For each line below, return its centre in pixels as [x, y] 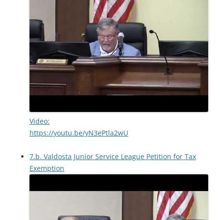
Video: [40, 121]
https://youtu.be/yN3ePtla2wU [79, 133]
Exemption [47, 168]
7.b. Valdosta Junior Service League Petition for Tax [113, 156]
